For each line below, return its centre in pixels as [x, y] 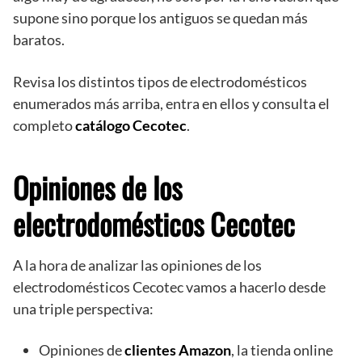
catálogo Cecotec [131, 125]
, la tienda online [282, 349]
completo [44, 125]
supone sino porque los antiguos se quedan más [160, 17]
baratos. [39, 39]
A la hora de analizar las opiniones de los [137, 265]
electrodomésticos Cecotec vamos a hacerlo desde [169, 286]
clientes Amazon [178, 349]
